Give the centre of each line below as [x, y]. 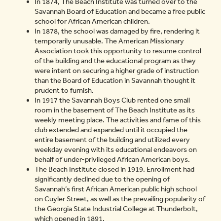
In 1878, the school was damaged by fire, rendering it [117, 31]
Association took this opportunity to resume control [118, 51]
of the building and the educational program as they [115, 61]
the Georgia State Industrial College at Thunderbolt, [116, 209]
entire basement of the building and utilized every [112, 140]
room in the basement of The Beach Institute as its [115, 110]
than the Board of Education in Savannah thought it [115, 80]
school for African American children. [92, 21]
